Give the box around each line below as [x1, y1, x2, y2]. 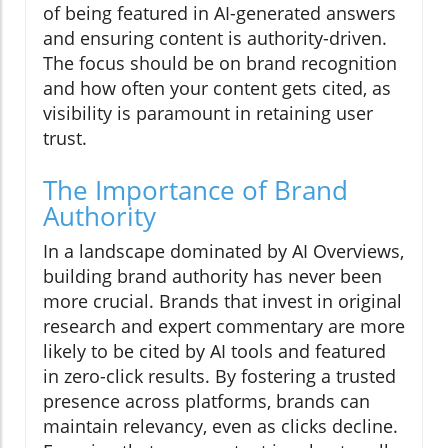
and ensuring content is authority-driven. [43, 25, 387, 50]
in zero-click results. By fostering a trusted [43, 363, 396, 388]
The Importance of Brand [43, 171, 348, 208]
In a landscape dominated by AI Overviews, [43, 238, 404, 263]
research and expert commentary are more [43, 313, 405, 338]
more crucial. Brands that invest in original [43, 288, 402, 313]
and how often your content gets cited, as [43, 75, 391, 100]
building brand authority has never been [43, 263, 382, 288]
